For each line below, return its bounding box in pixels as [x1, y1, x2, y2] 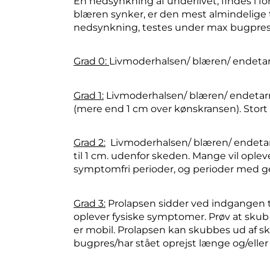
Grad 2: [74, 137, 105, 149]
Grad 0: [74, 55, 109, 67]
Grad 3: [74, 197, 105, 209]
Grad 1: [74, 89, 104, 101]
